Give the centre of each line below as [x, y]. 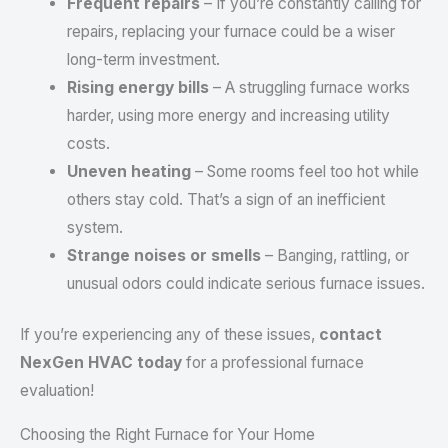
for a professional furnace [273, 363]
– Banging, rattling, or [334, 256]
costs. [88, 144]
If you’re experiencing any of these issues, [169, 335]
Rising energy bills [137, 88]
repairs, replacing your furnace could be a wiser [230, 32]
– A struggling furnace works [309, 88]
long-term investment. [143, 60]
